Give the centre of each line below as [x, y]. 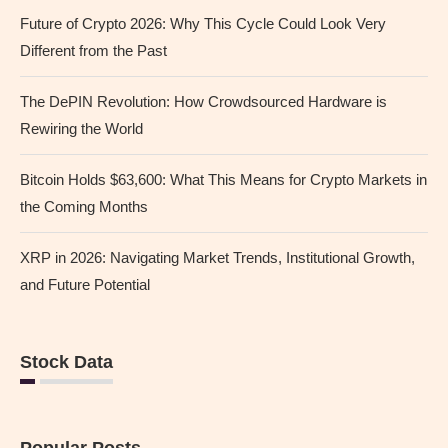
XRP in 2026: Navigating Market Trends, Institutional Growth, [217, 257]
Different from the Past [93, 50]
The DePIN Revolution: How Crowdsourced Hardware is [203, 101]
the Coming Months [84, 206]
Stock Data [66, 361]
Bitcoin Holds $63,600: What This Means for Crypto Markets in [223, 179]
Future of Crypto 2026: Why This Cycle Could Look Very [203, 23]
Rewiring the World [81, 128]
